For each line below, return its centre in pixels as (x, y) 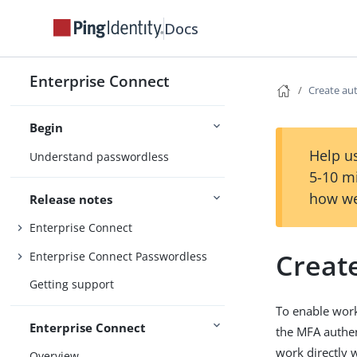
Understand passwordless (100, 156)
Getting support (72, 284)
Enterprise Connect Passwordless (119, 256)
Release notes (71, 199)
